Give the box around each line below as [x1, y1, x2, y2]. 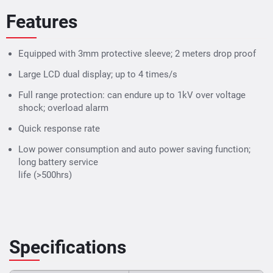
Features [6, 10, 77, 32]
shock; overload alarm [18, 102, 108, 113]
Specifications [9, 236, 126, 258]
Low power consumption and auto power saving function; [18, 143, 250, 155]
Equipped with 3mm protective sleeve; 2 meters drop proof [18, 48, 256, 59]
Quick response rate [18, 122, 100, 134]
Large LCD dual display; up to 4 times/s [18, 68, 177, 80]
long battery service [18, 156, 98, 168]
